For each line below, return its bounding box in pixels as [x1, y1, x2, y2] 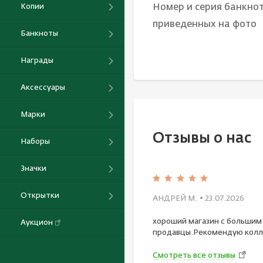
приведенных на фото [153, 20, 257, 30]
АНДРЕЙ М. [153, 195, 197, 203]
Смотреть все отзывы [153, 252, 235, 259]
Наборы [21, 138, 50, 146]
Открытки [21, 192, 59, 200]
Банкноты [21, 30, 58, 38]
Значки [21, 165, 46, 173]
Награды [21, 57, 53, 65]
